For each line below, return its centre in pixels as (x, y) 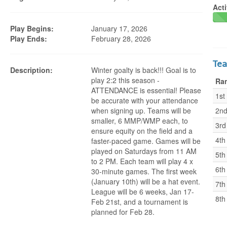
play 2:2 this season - (125, 80)
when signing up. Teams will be (141, 110)
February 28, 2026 (121, 39)
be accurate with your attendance (145, 100)
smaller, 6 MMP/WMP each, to (140, 121)
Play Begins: (32, 28)
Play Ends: (29, 39)
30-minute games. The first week (144, 171)
